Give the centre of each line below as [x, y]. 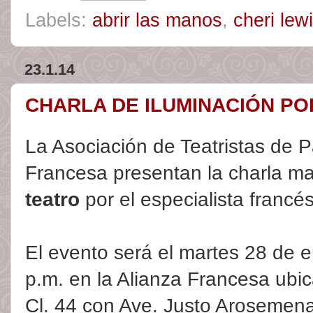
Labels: [59, 20]
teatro [52, 200]
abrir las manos [157, 20]
